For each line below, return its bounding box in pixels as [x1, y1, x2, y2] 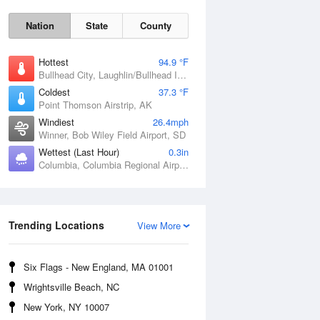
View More [137, 219, 181, 232]
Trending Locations [9, 218, 104, 232]
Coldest [39, 85, 70, 99]
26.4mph [153, 115, 189, 129]
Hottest [39, 55, 69, 69]
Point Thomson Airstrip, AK [39, 98, 152, 111]
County [139, 19, 171, 32]
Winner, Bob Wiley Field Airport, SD [39, 128, 186, 141]
